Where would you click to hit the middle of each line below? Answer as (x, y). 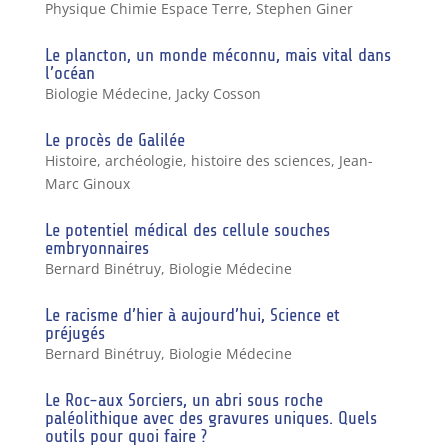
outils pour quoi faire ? (125, 435)
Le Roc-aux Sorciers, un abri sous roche (183, 399)
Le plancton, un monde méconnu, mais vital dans (217, 54)
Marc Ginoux (87, 183)
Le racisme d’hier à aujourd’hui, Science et (192, 314)
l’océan (69, 72)
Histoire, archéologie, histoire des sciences (187, 160)
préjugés (74, 332)
